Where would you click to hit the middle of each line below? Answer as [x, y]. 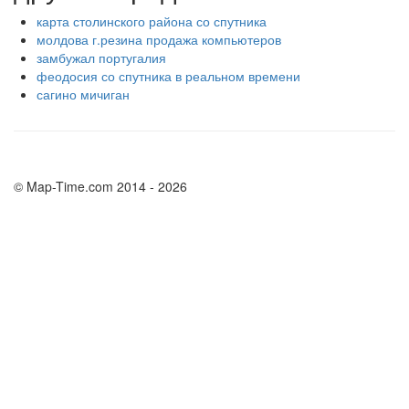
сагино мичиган [83, 94]
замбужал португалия [101, 58]
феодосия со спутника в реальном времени [168, 76]
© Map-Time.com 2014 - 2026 [100, 186]
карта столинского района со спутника [152, 21]
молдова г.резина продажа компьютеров [159, 39]
